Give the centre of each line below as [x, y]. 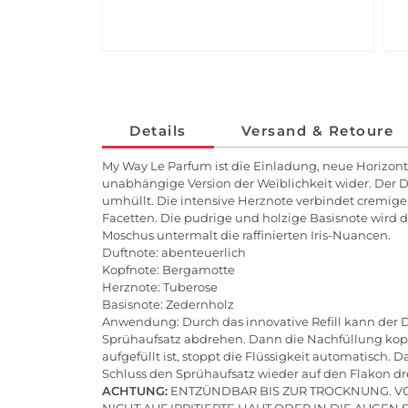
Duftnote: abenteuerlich [174, 252]
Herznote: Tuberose [160, 286]
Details [158, 130]
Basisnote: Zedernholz [168, 304]
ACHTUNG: [135, 390]
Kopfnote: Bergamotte [168, 269]
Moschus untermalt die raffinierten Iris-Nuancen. [246, 235]
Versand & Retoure [317, 130]
